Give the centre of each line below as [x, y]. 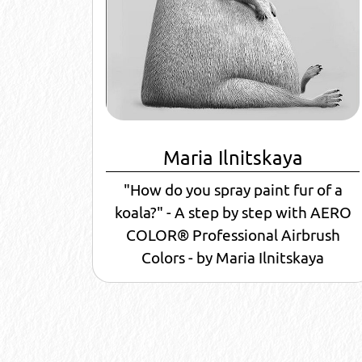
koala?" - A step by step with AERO [233, 212]
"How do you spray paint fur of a [233, 189]
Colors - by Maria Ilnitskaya [233, 257]
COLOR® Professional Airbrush [233, 235]
